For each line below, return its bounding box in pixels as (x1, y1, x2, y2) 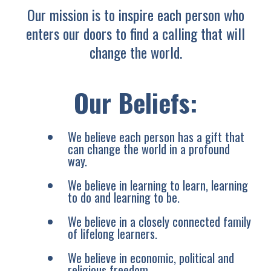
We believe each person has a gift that (68, 127, 244, 146)
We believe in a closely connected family (68, 212, 251, 230)
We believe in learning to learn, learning (68, 175, 248, 194)
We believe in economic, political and (68, 248, 234, 267)
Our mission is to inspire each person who (27, 3, 244, 25)
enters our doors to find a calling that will (26, 22, 245, 44)
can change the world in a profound (68, 139, 230, 158)
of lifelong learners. (68, 224, 157, 243)
